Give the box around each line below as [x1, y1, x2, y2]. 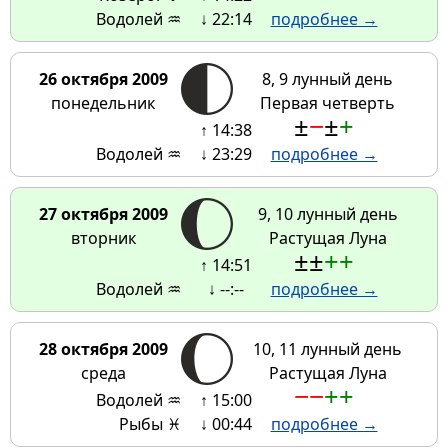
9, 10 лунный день [257, 203, 398, 226]
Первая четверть [260, 92, 395, 115]
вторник [70, 227, 136, 250]
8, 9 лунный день [262, 68, 393, 91]
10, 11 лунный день [253, 338, 402, 361]
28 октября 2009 [38, 338, 168, 361]
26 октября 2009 [38, 68, 168, 91]
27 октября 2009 [38, 203, 168, 226]
